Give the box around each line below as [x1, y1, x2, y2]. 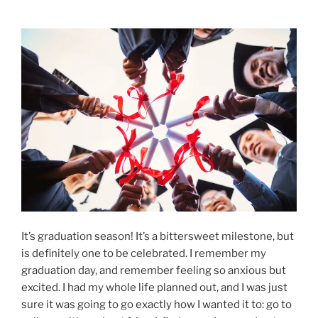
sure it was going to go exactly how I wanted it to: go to [21, 297, 292, 311]
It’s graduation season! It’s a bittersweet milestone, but [21, 229, 294, 243]
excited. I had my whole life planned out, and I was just [21, 280, 287, 294]
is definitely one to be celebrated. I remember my [21, 246, 266, 260]
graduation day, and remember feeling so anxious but [21, 263, 286, 277]
